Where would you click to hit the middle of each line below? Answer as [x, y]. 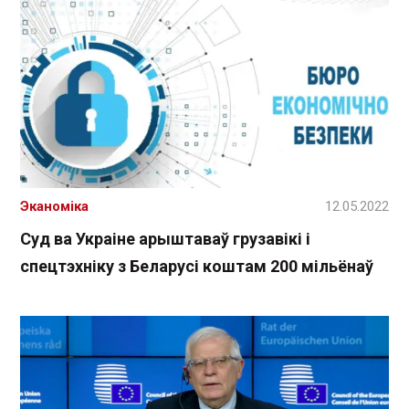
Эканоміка [54, 206]
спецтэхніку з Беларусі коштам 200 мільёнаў [197, 266]
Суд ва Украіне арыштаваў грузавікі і [165, 238]
